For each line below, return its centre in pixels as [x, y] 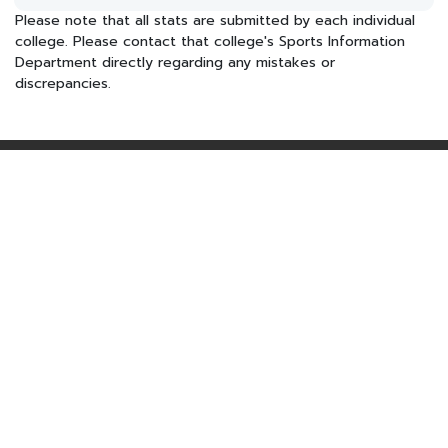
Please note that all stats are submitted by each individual [215, 20]
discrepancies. [63, 83]
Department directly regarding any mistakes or [175, 62]
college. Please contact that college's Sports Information [210, 41]
